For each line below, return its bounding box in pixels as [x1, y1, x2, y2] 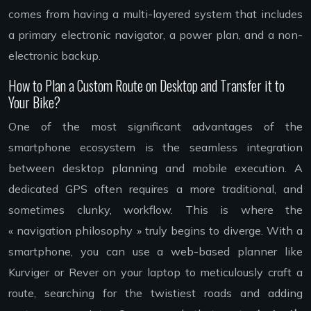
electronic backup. [8, 49, 101, 63]
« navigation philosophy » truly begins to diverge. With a [8, 224, 303, 238]
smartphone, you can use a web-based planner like [8, 244, 303, 259]
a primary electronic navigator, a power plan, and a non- [8, 28, 303, 42]
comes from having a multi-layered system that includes [8, 7, 303, 22]
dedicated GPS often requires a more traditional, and [8, 182, 303, 196]
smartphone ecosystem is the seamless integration [8, 140, 303, 155]
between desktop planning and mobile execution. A [8, 161, 303, 176]
